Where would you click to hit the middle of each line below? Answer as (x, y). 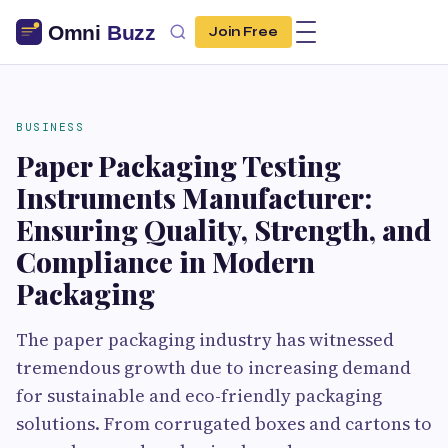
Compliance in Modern (165, 261)
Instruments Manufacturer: (194, 197)
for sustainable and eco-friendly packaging (199, 395)
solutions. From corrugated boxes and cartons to (224, 423)
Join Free (243, 32)
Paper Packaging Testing (178, 165)
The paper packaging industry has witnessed (205, 339)
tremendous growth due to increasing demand (213, 367)
